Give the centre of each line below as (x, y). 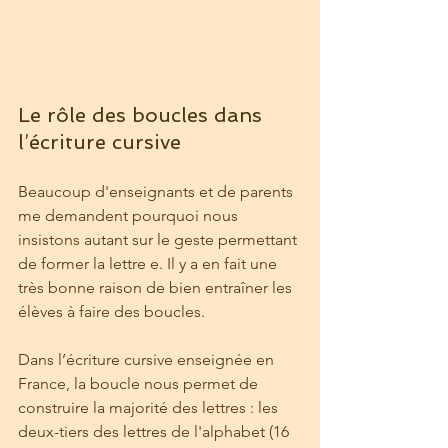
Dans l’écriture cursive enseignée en (148, 360)
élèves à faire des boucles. (111, 312)
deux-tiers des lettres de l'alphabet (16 (155, 432)
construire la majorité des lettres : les (150, 408)
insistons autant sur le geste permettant (159, 240)
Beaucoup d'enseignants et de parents (157, 192)
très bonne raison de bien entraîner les (157, 288)
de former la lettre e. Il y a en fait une (149, 264)
